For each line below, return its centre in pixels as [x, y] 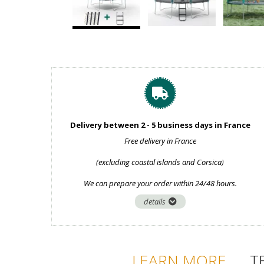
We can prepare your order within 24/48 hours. [160, 183]
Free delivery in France [160, 141]
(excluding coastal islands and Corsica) [160, 162]
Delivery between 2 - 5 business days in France [160, 125]
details [154, 202]
